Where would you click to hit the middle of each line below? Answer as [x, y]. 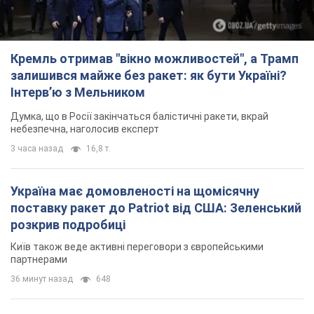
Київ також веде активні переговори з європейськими [137, 246]
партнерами [39, 259]
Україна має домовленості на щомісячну [135, 191]
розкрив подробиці [68, 224]
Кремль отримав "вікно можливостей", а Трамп [155, 58]
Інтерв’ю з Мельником [78, 92]
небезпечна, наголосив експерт [85, 129]
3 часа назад [37, 148]
